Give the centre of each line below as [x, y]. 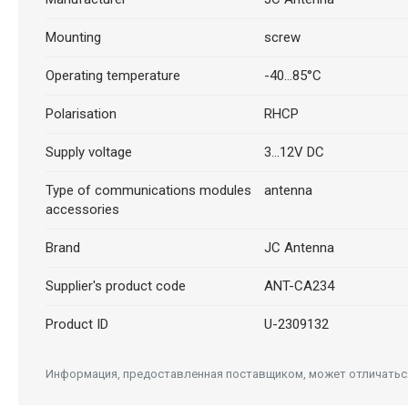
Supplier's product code [115, 286]
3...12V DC [294, 152]
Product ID [76, 324]
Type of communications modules [148, 190]
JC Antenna [299, 248]
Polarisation [81, 114]
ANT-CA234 [299, 286]
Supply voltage [88, 152]
